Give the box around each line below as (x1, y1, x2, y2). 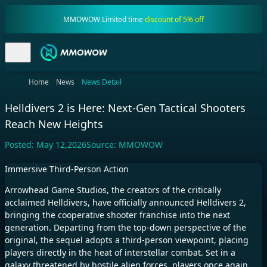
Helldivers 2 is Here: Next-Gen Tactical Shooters (5, 101, 246, 116)
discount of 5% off (145, 14, 204, 24)
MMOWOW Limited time (63, 14, 145, 24)
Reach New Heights (5, 117, 103, 132)
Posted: (5, 139, 36, 151)
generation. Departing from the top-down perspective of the (5, 222, 246, 234)
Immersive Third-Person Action (5, 163, 129, 175)
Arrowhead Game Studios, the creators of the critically (5, 184, 221, 196)
